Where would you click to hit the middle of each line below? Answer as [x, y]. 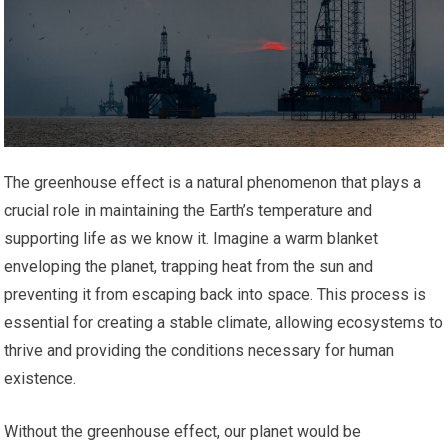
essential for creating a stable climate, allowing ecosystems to [224, 323]
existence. [40, 379]
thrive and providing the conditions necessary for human [199, 351]
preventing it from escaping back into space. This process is [215, 295]
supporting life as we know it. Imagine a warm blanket [191, 239]
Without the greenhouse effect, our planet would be [183, 432]
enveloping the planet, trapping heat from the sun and [189, 267]
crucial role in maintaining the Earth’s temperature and [188, 211]
